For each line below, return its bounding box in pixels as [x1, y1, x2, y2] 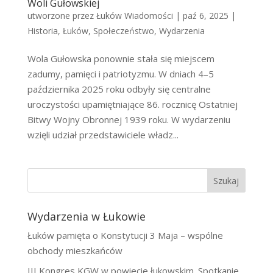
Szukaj [213, 174, 239, 186]
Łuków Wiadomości [96, 10, 173, 22]
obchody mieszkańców [27, 244, 122, 257]
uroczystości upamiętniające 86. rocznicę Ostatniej [27, 98, 238, 111]
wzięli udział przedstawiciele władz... [27, 129, 179, 141]
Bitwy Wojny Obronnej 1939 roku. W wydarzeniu [27, 113, 230, 126]
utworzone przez [27, 10, 96, 22]
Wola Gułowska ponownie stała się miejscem [27, 52, 214, 65]
